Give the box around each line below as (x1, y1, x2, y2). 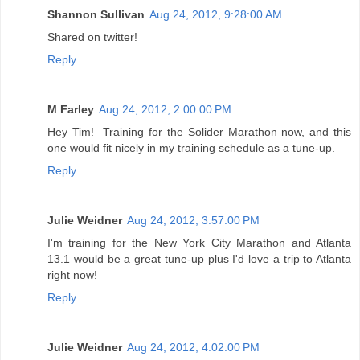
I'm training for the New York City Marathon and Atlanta (47, 235, 351, 249)
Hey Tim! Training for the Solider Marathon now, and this (47, 125, 351, 138)
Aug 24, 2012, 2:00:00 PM (99, 102, 231, 116)
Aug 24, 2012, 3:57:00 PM (127, 213, 260, 227)
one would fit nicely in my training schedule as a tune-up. (47, 141, 342, 154)
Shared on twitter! (47, 30, 137, 43)
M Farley (47, 102, 94, 116)
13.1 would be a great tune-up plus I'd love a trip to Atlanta (47, 252, 351, 265)
